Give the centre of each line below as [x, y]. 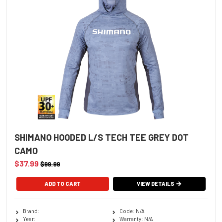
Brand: [31, 211]
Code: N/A [132, 211]
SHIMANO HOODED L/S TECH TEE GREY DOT [102, 137]
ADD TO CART [62, 183]
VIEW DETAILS [156, 183]
